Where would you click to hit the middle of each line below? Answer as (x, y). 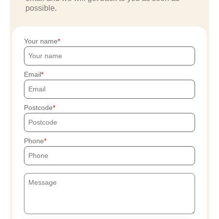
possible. (41, 8)
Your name (41, 41)
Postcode (38, 108)
